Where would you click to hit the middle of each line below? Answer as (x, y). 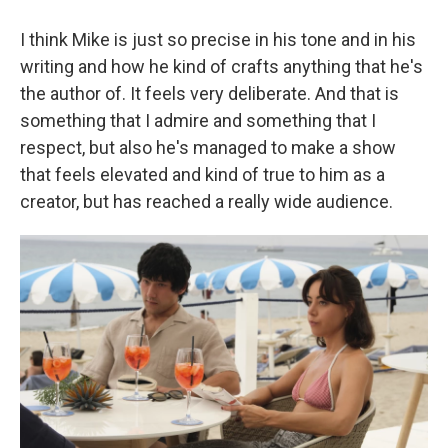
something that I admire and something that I (198, 120)
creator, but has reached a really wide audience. (206, 201)
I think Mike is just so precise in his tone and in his (218, 39)
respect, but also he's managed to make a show (208, 147)
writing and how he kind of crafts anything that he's (221, 66)
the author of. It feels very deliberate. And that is (209, 93)
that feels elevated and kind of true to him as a (202, 174)
